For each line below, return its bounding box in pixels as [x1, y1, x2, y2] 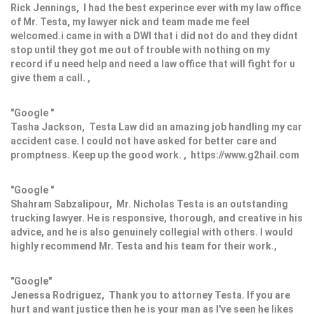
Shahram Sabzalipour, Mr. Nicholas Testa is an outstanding [11, 198, 288, 210]
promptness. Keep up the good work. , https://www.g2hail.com [11, 149, 299, 161]
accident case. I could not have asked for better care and [11, 135, 277, 147]
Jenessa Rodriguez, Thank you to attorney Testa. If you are [11, 289, 290, 301]
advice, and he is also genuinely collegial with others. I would [11, 226, 293, 238]
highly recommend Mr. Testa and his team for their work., [11, 240, 281, 252]
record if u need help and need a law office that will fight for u [11, 58, 295, 70]
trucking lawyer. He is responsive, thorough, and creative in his [11, 212, 303, 224]
